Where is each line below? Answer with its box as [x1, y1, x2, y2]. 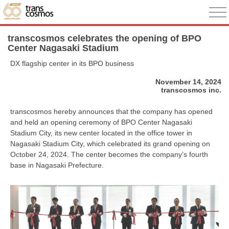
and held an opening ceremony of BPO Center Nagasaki [10, 118, 192, 126]
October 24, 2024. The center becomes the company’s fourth [10, 150, 208, 158]
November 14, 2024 [155, 77, 221, 86]
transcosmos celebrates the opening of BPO [8, 33, 201, 43]
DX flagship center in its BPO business [10, 59, 134, 67]
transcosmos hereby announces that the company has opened [10, 107, 213, 116]
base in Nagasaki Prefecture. [10, 161, 104, 169]
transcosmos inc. [161, 85, 221, 94]
